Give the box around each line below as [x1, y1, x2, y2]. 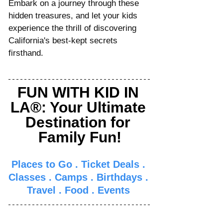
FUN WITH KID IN [17, 84, 143, 101]
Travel [27, 184, 56, 196]
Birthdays [97, 171, 142, 183]
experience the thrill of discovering [8, 23, 139, 33]
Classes [8, 171, 46, 183]
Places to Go [11, 158, 72, 170]
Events [98, 184, 130, 196]
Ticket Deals [81, 158, 139, 170]
